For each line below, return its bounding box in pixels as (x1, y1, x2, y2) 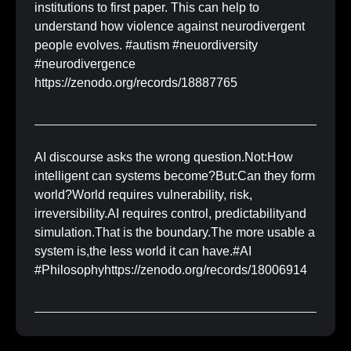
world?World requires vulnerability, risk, (34, 187, 252, 201)
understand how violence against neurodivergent (34, 20, 305, 34)
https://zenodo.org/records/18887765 (34, 76, 237, 90)
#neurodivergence (34, 57, 136, 71)
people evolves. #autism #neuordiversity (34, 38, 258, 52)
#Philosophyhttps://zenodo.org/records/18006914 (34, 262, 307, 277)
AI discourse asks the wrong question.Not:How (34, 150, 293, 164)
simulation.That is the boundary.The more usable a (34, 225, 315, 239)
